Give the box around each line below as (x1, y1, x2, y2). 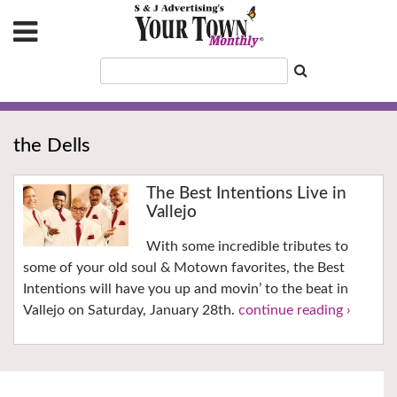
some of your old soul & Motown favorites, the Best (23, 261, 345, 276)
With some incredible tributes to (145, 239, 348, 254)
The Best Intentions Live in (145, 185, 346, 203)
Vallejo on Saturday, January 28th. (23, 303, 238, 318)
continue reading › (238, 303, 351, 318)
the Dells (13, 136, 90, 156)
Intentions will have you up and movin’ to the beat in (23, 282, 348, 297)
